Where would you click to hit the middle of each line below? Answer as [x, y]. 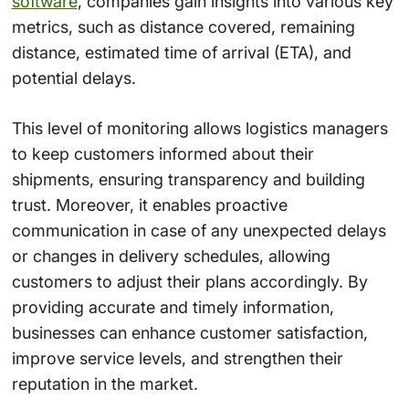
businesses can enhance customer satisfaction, [189, 332]
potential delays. [73, 78]
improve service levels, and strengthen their [177, 358]
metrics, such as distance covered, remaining [183, 26]
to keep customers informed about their [163, 153]
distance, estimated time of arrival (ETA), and [181, 52]
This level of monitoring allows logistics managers [199, 128]
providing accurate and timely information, [173, 307]
